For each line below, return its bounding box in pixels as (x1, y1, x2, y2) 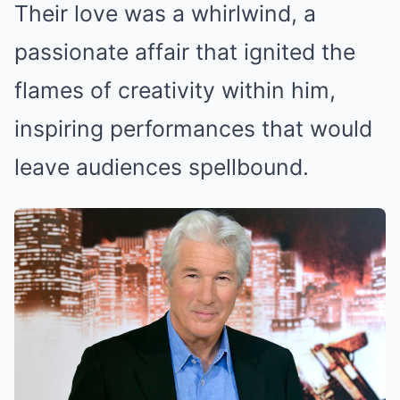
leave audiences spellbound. (14, 154, 309, 180)
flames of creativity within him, (14, 77, 336, 104)
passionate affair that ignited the (14, 38, 355, 65)
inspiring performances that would (14, 115, 372, 142)
